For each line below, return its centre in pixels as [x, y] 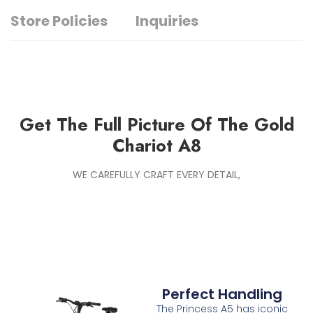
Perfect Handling [223, 294]
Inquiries [167, 21]
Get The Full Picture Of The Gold [156, 125]
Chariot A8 [156, 146]
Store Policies [59, 21]
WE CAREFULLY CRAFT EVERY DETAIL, [156, 175]
